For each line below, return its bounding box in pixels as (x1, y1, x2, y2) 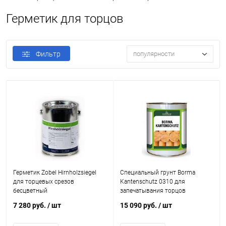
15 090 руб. (120, 201, 158, 209)
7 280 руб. (13, 201, 47, 209)
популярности (133, 50, 175, 58)
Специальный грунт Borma (120, 169, 195, 176)
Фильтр (36, 50, 61, 58)
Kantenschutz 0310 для (120, 178, 185, 185)
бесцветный (13, 187, 47, 194)
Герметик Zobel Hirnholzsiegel (13, 169, 96, 176)
